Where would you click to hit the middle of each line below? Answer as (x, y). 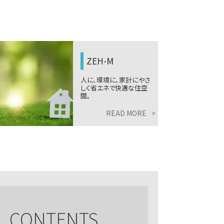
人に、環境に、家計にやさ (115, 80)
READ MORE (126, 113)
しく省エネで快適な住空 (114, 88)
